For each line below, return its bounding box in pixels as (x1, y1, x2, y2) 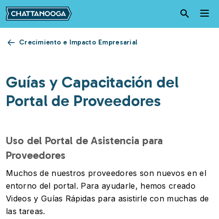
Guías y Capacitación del (6, 73, 178, 91)
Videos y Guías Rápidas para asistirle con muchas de (6, 194, 209, 203)
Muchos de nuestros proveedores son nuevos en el (6, 168, 207, 178)
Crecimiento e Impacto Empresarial (19, 38, 138, 46)
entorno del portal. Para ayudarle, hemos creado (6, 181, 196, 191)
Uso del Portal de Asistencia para (6, 134, 163, 147)
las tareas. (6, 206, 45, 216)
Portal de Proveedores (6, 91, 161, 110)
